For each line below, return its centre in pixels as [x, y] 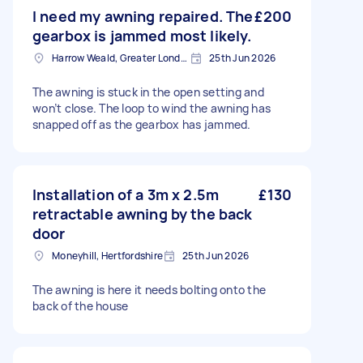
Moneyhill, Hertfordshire [107, 256]
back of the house [81, 306]
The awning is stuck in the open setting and [148, 92]
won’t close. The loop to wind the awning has [152, 108]
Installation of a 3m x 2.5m [126, 194]
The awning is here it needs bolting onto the [149, 290]
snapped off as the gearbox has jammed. [142, 124]
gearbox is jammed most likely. [142, 36]
